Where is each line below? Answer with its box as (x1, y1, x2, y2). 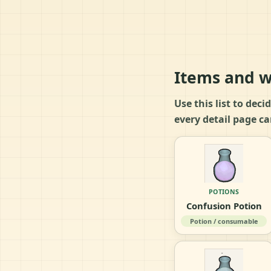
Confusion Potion (186, 199, 262, 212)
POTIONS (209, 187, 240, 196)
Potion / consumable (190, 216, 258, 226)
